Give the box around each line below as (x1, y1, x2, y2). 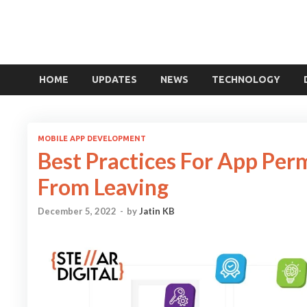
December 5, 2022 (38, 206, 116, 217)
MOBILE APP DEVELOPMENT (38, 134, 146, 143)
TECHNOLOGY (212, 74, 280, 86)
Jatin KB (139, 206, 175, 217)
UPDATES (92, 74, 137, 86)
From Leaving (38, 173, 169, 200)
